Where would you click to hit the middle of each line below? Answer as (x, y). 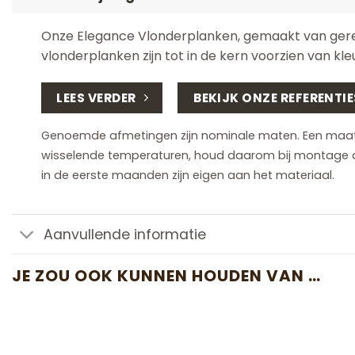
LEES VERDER (96, 97)
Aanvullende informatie (125, 234)
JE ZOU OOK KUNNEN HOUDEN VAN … (166, 276)
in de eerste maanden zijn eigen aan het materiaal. (187, 176)
